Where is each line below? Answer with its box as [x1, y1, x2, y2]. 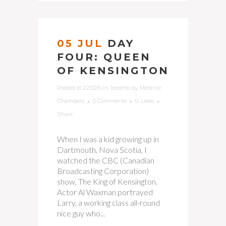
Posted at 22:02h [57, 84, 101, 91]
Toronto [110, 84, 130, 91]
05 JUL [57, 37, 103, 49]
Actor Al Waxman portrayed [57, 187, 153, 197]
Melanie [140, 84, 161, 91]
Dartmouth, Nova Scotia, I [57, 145, 147, 154]
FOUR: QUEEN [57, 51, 151, 63]
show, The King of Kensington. [57, 177, 157, 186]
